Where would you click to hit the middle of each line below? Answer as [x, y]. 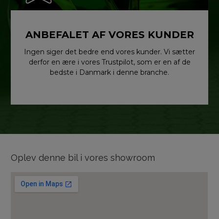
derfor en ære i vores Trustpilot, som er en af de [109, 62]
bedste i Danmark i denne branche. [109, 73]
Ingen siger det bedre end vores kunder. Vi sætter [109, 52]
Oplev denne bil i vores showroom [83, 158]
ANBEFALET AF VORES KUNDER [109, 35]
